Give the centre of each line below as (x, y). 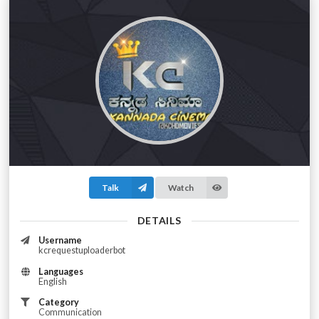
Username (60, 241)
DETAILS (159, 221)
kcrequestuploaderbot (82, 251)
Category (58, 303)
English (52, 281)
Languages (61, 271)
